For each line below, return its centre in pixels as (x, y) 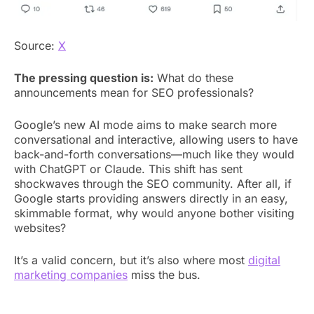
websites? (40, 227)
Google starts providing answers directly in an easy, (151, 198)
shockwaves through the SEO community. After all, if (153, 183)
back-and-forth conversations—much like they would (154, 154)
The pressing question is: (84, 77)
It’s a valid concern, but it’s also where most (131, 260)
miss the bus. (164, 274)
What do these (193, 77)
